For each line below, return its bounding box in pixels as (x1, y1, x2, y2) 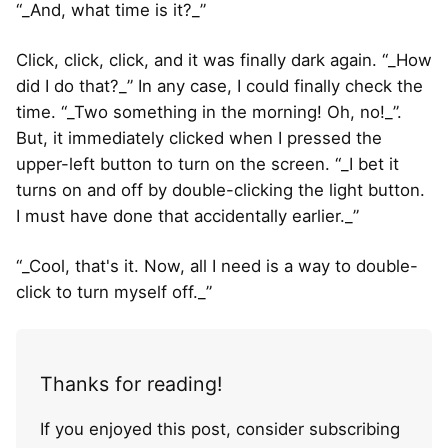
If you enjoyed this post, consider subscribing (40, 418, 400, 439)
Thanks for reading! (40, 372, 222, 397)
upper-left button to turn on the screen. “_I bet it (16, 154, 399, 175)
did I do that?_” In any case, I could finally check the (16, 76, 423, 97)
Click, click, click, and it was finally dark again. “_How (16, 50, 432, 71)
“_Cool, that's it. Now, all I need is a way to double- (16, 256, 418, 277)
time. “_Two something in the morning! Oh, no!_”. (16, 102, 402, 123)
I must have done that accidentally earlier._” (16, 206, 359, 227)
